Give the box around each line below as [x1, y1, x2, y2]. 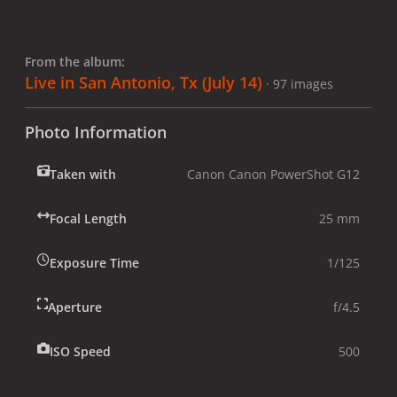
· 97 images [266, 74, 333, 92]
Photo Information [25, 121, 167, 143]
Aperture [48, 298, 102, 315]
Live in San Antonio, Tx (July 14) [25, 71, 262, 93]
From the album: [25, 52, 125, 70]
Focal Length [50, 209, 127, 227]
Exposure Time [50, 253, 139, 271]
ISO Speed [50, 342, 111, 360]
